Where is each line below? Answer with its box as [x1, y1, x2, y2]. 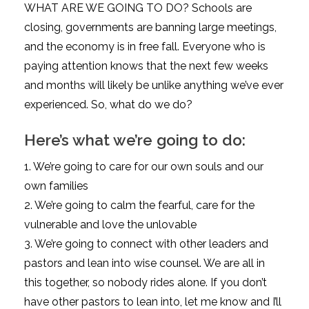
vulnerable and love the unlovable [24, 217, 197, 231]
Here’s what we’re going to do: [24, 130, 246, 149]
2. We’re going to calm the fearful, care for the [24, 198, 255, 212]
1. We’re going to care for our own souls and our [24, 159, 263, 173]
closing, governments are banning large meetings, [24, 20, 277, 34]
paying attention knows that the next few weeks [24, 59, 268, 72]
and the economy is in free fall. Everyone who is [24, 39, 266, 53]
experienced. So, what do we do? [24, 97, 192, 111]
